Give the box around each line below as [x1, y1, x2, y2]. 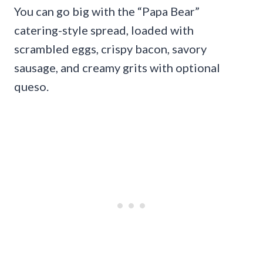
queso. [14, 79, 49, 94]
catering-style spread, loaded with [14, 23, 194, 38]
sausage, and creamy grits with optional [14, 60, 220, 75]
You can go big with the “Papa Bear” [14, 4, 200, 19]
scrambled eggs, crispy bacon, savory [14, 42, 207, 56]
